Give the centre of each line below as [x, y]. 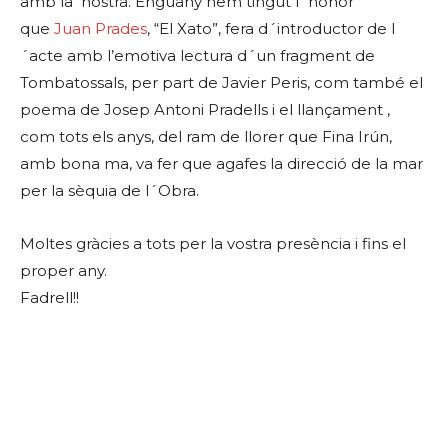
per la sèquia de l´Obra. [109, 191]
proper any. [63, 271]
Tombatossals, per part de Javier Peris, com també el [221, 83]
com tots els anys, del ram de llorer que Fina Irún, [206, 137]
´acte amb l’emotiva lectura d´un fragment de [197, 56]
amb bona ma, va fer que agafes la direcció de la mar [221, 164]
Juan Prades [100, 29]
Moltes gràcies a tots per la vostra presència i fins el [213, 244]
